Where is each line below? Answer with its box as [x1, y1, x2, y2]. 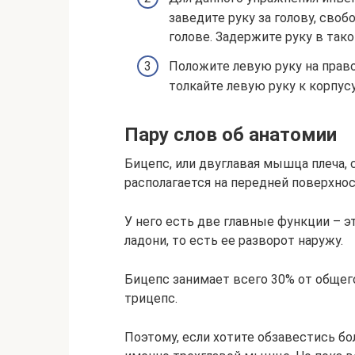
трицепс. [124, 290, 177, 306]
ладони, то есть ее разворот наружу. [124, 232, 343, 248]
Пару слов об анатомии [124, 123, 337, 146]
